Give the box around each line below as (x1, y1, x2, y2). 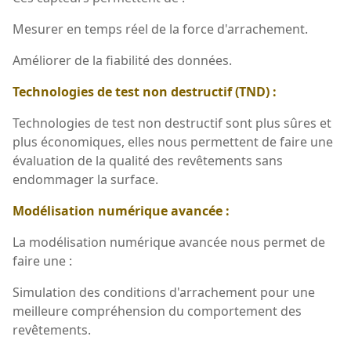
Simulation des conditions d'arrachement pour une (13, 283, 315, 301)
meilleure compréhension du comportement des (13, 302, 302, 320)
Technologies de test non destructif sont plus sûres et (13, 114, 331, 132)
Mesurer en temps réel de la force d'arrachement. (13, 20, 308, 38)
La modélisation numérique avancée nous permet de (13, 233, 325, 251)
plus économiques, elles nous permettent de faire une (13, 132, 333, 150)
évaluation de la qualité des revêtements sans (13, 151, 283, 169)
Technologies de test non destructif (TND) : (13, 82, 277, 100)
